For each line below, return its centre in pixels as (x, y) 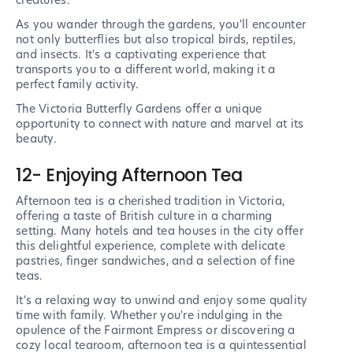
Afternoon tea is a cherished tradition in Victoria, (150, 201)
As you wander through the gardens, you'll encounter (161, 25)
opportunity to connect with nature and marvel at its (160, 124)
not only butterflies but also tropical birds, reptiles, (156, 40)
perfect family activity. (79, 85)
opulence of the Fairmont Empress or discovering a (156, 331)
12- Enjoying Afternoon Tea (129, 175)
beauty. (36, 139)
